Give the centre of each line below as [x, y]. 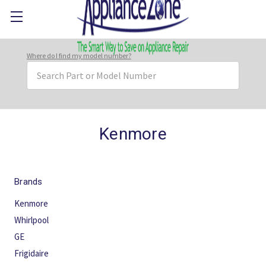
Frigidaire [31, 253]
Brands [28, 182]
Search [40, 68]
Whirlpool [31, 220]
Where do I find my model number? [79, 56]
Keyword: [45, 83]
